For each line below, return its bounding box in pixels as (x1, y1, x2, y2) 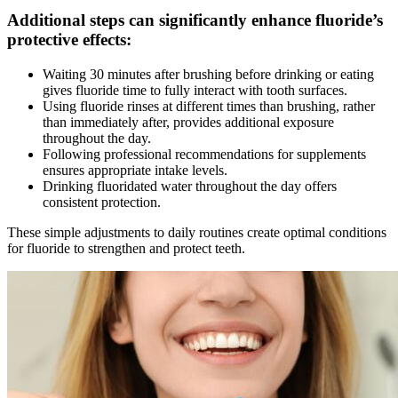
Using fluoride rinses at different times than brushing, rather (43, 98, 375, 114)
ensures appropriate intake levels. (43, 162, 227, 178)
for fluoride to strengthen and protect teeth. (7, 240, 245, 256)
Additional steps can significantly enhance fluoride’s (7, 10, 383, 29)
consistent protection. (43, 194, 161, 210)
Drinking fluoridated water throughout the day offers (43, 178, 337, 194)
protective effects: (7, 29, 131, 49)
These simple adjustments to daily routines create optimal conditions (7, 224, 386, 240)
